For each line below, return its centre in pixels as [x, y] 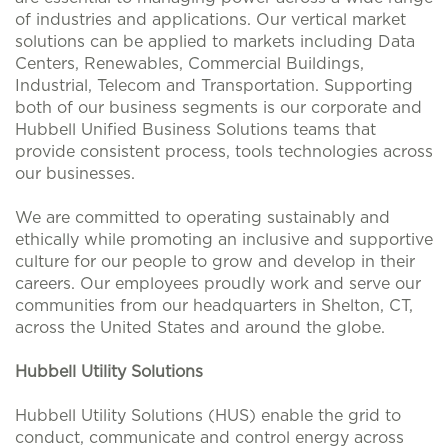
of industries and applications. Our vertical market [210, 20]
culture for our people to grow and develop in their [215, 262]
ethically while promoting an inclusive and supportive [224, 240]
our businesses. [75, 174]
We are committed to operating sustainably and [202, 218]
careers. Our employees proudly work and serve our [218, 284]
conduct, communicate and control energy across [209, 438]
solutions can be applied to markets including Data [215, 42]
